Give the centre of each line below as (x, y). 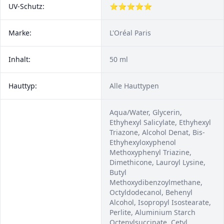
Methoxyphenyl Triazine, (150, 152)
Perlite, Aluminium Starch (152, 212)
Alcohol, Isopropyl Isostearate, (160, 202)
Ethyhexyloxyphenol (143, 142)
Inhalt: (19, 59)
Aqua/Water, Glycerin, (146, 112)
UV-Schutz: (26, 6)
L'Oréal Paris (130, 33)
